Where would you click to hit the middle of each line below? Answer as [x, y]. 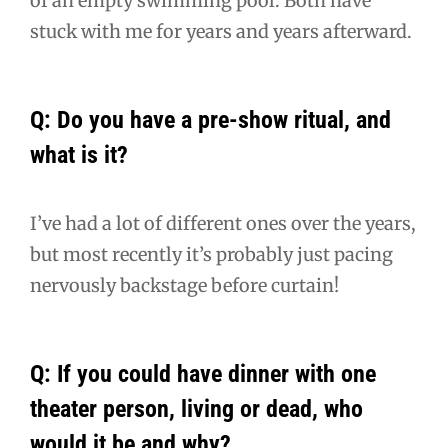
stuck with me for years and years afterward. [221, 32]
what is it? [79, 155]
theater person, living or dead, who [196, 409]
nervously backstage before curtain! [184, 286]
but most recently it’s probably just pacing [211, 255]
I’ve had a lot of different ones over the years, [223, 224]
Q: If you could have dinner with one [203, 374]
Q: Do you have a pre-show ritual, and [210, 120]
